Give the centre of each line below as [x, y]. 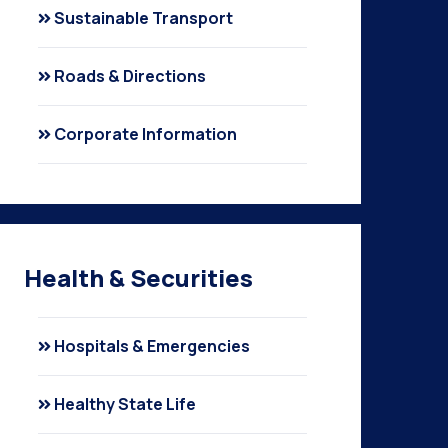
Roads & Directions [130, 76]
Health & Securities [139, 277]
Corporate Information [146, 134]
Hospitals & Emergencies [152, 346]
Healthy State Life [125, 404]
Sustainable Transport [144, 18]
